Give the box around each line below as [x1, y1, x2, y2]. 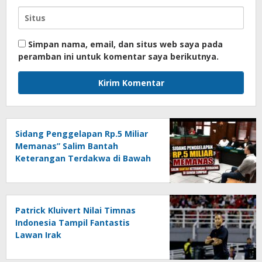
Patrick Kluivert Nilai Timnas [15, 204, 136, 216]
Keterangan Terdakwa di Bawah [15, 152, 151, 164]
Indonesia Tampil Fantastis [15, 216, 130, 228]
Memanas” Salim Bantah [15, 140, 118, 151]
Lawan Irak [15, 229, 61, 240]
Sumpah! [15, 164, 51, 176]
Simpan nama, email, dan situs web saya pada [28, 38, 223, 50]
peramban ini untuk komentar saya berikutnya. [18, 50, 219, 62]
